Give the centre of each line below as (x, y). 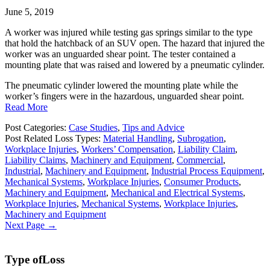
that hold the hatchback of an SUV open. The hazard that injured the (135, 43)
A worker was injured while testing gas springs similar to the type (129, 33)
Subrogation (200, 139)
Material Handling (138, 139)
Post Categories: (37, 128)
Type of (24, 259)
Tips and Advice (153, 128)
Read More (26, 107)
